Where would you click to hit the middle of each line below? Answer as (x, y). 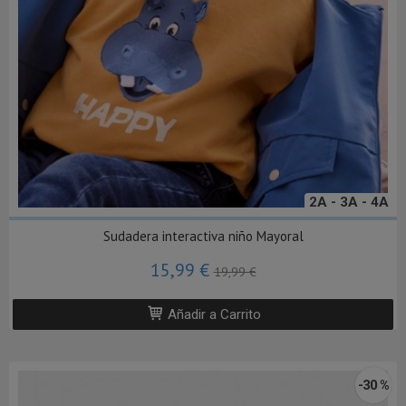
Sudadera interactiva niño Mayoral (203, 237)
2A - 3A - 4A (349, 203)
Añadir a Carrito (213, 315)
